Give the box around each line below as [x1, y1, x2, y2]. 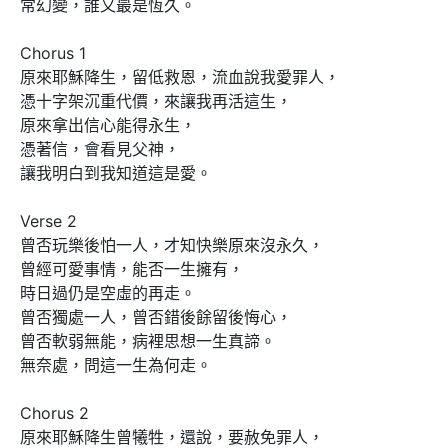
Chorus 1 [20, 43, 86, 64]
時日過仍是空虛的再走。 [20, 283, 196, 304]
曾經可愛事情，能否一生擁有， [20, 259, 244, 280]
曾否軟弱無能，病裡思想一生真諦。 [20, 331, 276, 352]
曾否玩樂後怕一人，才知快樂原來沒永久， [20, 235, 324, 256]
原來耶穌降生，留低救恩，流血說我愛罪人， [20, 67, 340, 88]
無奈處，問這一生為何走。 [20, 355, 212, 376]
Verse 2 [20, 211, 77, 232]
